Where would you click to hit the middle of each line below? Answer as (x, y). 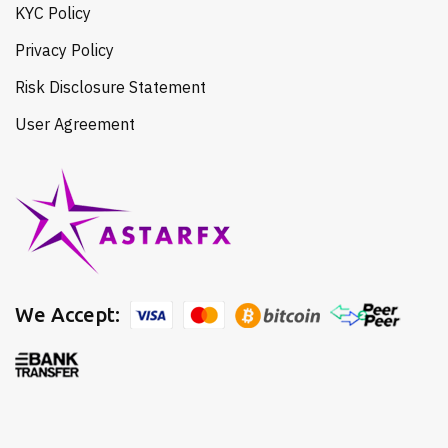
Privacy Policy (64, 50)
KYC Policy (53, 13)
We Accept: (67, 314)
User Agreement (75, 124)
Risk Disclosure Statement (110, 87)
